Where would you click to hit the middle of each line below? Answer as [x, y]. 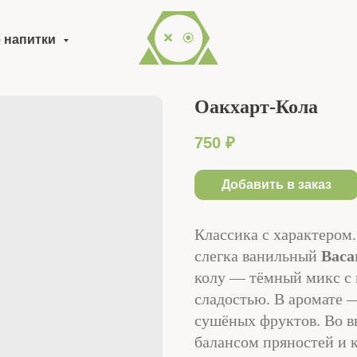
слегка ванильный [258, 256]
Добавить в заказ [277, 184]
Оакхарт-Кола [256, 107]
